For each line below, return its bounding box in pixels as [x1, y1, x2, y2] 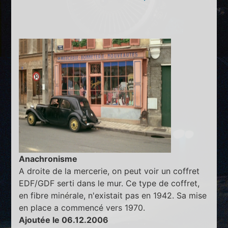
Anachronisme [19, 154, 78, 164]
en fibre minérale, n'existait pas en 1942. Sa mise [19, 190, 207, 201]
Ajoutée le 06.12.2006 [19, 215, 109, 225]
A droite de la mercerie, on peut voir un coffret [19, 166, 200, 177]
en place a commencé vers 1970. [19, 203, 146, 213]
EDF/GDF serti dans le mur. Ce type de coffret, [19, 178, 200, 189]
